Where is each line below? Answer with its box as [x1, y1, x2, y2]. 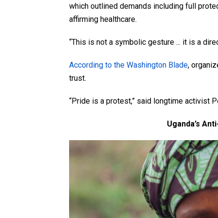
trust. [69, 73, 86, 83]
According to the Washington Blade [69, 60, 188, 70]
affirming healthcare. [69, 15, 137, 24]
